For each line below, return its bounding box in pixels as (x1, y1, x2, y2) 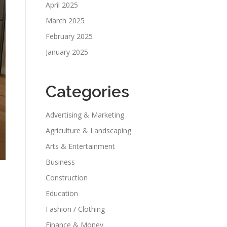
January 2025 (46, 47, 88, 57)
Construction (46, 173, 88, 182)
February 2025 (46, 31, 93, 41)
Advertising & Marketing (46, 110, 124, 120)
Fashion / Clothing (46, 204, 105, 214)
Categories (46, 82, 129, 101)
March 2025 (46, 16, 85, 25)
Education (46, 188, 78, 198)
